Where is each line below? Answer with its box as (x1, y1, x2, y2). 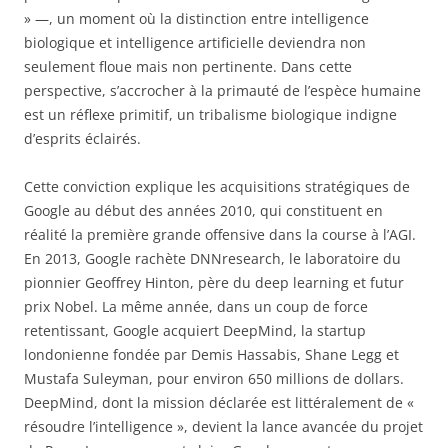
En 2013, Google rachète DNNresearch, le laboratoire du (24, 249, 401, 269)
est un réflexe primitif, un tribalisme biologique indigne (24, 105, 397, 125)
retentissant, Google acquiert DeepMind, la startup (24, 321, 366, 341)
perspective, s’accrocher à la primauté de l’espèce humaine (24, 81, 421, 101)
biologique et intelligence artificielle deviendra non (24, 33, 366, 53)
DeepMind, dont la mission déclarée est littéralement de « (24, 393, 414, 413)
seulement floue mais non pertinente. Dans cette (24, 57, 352, 77)
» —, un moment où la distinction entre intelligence (24, 9, 369, 29)
